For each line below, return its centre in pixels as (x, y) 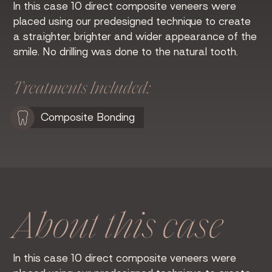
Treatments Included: (82, 89)
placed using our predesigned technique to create (132, 22)
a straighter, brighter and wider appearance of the (135, 37)
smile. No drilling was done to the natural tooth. (126, 52)
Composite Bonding (88, 117)
